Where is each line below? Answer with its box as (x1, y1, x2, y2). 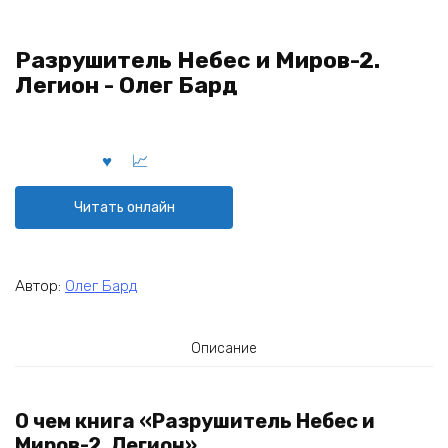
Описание (191, 339, 257, 357)
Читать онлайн (73, 198, 175, 216)
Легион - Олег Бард (15, 72, 238, 99)
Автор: (15, 276, 65, 295)
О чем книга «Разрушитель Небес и (15, 409, 375, 434)
